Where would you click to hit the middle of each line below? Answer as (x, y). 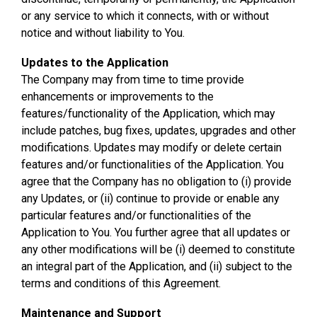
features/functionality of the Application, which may (148, 114)
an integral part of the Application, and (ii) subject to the (157, 266)
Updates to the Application (95, 63)
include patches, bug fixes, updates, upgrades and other (158, 131)
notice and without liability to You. (103, 33)
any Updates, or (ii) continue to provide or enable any (150, 198)
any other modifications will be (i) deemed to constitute (158, 249)
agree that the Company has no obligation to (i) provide (156, 181)
